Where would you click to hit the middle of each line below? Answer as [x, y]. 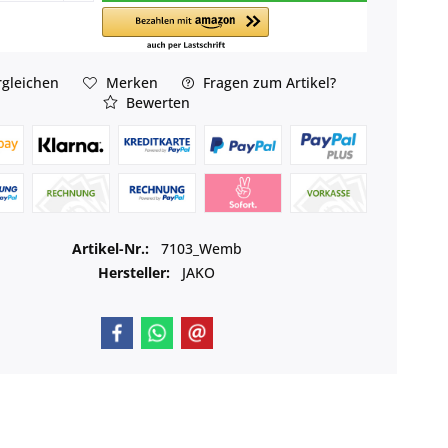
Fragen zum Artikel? [267, 82]
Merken [131, 82]
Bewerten [156, 102]
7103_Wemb [201, 248]
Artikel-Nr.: [112, 248]
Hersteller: [134, 272]
